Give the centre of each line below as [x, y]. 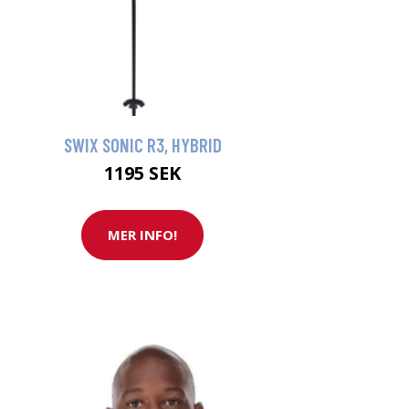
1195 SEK [142, 173]
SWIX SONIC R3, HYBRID [142, 144]
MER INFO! [142, 235]
